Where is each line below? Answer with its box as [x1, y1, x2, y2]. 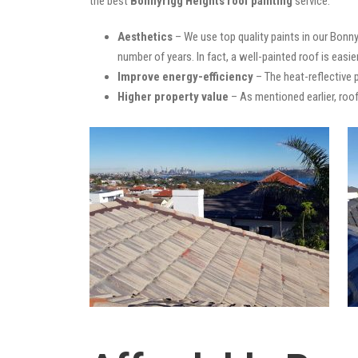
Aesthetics [117, 29, 173, 44]
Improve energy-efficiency [117, 69, 253, 84]
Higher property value [117, 89, 229, 104]
